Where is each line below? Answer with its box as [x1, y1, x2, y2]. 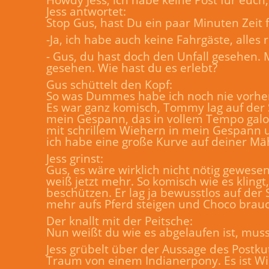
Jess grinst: [46, 151, 103, 166]
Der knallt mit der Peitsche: [46, 213, 193, 228]
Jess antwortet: [46, 4, 126, 19]
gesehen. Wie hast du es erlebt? [46, 60, 217, 75]
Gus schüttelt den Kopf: [46, 77, 172, 92]
